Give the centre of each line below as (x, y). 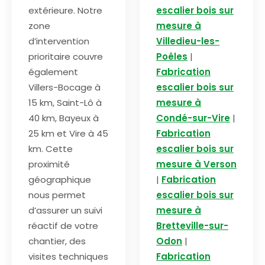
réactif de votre (63, 226)
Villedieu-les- (188, 41)
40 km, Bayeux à (64, 118)
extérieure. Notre (65, 11)
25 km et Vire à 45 (68, 134)
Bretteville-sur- (192, 226)
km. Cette (51, 149)
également (53, 72)
